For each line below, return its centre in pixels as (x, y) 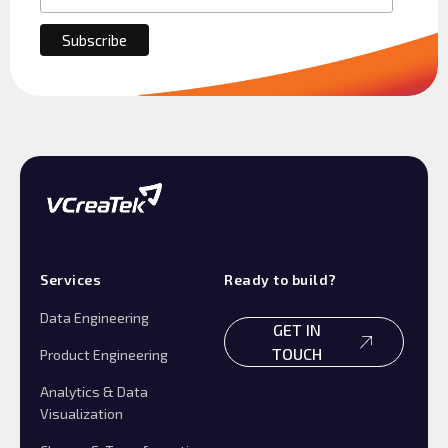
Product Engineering (104, 355)
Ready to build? (280, 280)
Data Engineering (94, 318)
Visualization (81, 414)
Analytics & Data (94, 392)
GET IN (296, 330)
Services (70, 280)
